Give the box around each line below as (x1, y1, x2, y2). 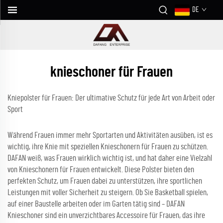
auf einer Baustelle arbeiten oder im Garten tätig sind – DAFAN (7, 200, 185, 208)
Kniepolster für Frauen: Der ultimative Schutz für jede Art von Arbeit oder (7, 94, 215, 102)
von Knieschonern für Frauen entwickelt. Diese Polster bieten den (7, 165, 194, 174)
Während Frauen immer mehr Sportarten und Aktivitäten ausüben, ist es (7, 131, 213, 139)
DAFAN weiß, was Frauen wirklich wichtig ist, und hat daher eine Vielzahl (7, 154, 212, 162)
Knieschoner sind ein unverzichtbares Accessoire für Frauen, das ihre (7, 211, 205, 220)
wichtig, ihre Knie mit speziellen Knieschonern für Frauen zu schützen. (7, 142, 208, 151)
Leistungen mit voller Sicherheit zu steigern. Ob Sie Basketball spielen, (7, 188, 208, 197)
